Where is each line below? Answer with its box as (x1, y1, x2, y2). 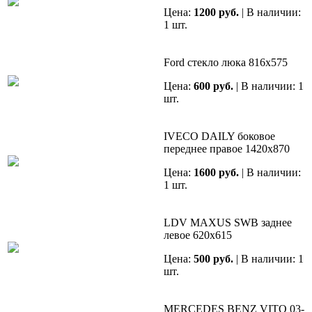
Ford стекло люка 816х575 (164, 56, 288, 69)
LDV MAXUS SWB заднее (164, 217, 292, 229)
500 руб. (194, 253, 233, 265)
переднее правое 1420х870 (164, 143, 290, 155)
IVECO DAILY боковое (164, 130, 275, 143)
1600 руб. (194, 166, 239, 179)
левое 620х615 (164, 229, 232, 242)
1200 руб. (194, 6, 239, 19)
